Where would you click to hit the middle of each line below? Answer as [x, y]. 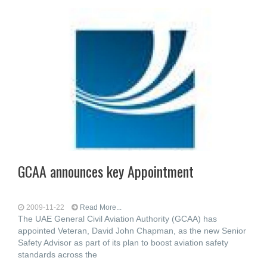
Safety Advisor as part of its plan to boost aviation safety [123, 243]
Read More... [101, 207]
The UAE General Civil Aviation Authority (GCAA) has [117, 219]
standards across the [58, 254]
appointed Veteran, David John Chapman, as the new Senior [132, 231]
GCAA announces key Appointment [106, 171]
